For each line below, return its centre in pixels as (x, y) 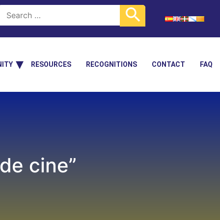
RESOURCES (51, 64)
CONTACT (168, 64)
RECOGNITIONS (111, 64)
